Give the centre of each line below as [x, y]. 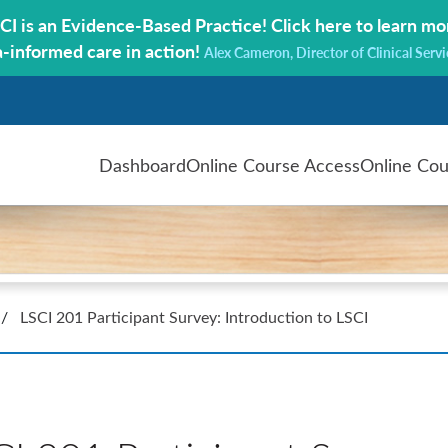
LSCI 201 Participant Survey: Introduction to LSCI [194, 317]
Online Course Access [273, 165]
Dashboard [142, 165]
